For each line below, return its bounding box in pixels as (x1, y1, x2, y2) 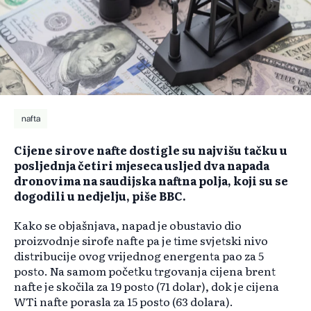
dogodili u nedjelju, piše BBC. (14, 187, 186, 205)
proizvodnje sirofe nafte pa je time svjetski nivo (14, 232, 268, 249)
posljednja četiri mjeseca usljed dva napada (14, 157, 269, 174)
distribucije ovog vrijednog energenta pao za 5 (14, 247, 264, 264)
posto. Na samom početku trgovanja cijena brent (14, 262, 276, 280)
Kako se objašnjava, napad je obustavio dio (14, 217, 242, 234)
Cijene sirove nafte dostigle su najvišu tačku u (14, 142, 287, 159)
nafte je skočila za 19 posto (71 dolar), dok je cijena (14, 278, 279, 295)
